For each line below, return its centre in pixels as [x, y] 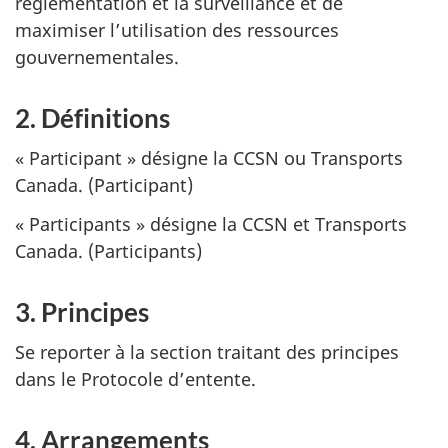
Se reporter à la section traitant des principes [207, 352]
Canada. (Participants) [108, 250]
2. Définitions [92, 117]
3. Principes [82, 311]
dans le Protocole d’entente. [135, 379]
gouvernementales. [97, 56]
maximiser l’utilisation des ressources [177, 29]
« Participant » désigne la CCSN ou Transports [209, 158]
